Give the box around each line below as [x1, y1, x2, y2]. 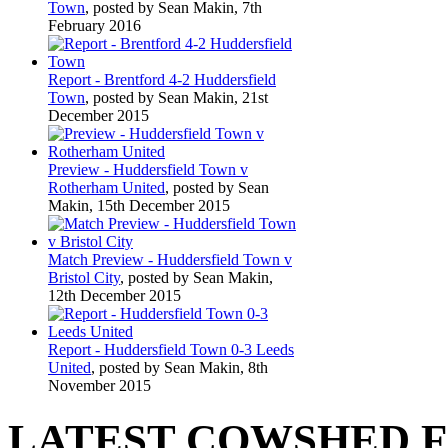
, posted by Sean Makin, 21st [85, 88, 268, 106]
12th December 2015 [48, 286, 181, 304]
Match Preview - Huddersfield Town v [48, 250, 292, 268]
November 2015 [48, 376, 151, 394]
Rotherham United [48, 178, 165, 196]
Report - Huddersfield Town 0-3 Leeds [48, 340, 294, 358]
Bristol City [48, 268, 120, 286]
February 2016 [48, 16, 141, 34]
